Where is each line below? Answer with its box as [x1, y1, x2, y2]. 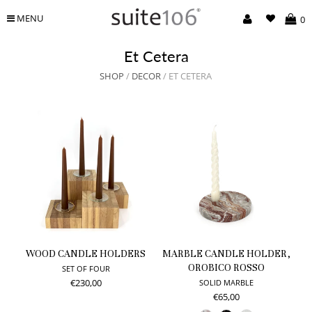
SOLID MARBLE [198, 277, 253, 288]
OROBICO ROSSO [187, 262, 265, 274]
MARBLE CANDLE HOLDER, [162, 248, 290, 260]
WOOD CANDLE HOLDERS [26, 248, 146, 260]
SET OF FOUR [61, 263, 110, 274]
